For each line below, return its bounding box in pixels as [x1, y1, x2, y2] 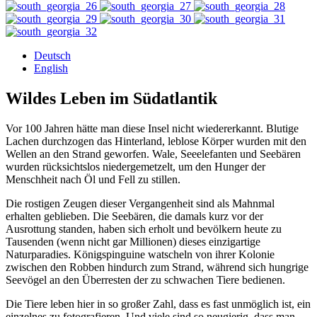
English [34, 62, 68, 74]
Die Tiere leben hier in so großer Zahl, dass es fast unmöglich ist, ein [6, 297, 311, 310]
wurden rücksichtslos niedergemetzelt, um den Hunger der [6, 160, 265, 173]
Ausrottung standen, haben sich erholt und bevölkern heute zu [6, 222, 282, 235]
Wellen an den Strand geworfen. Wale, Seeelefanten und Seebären [6, 147, 301, 160]
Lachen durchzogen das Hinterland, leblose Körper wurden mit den [6, 134, 306, 147]
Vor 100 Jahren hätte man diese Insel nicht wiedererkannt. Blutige [6, 122, 299, 134]
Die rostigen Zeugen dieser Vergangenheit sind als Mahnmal [6, 197, 275, 209]
